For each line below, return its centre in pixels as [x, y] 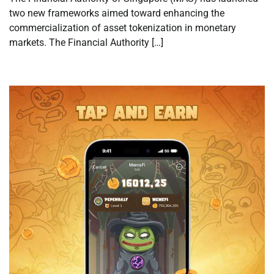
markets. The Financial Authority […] [86, 43]
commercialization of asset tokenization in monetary [123, 28]
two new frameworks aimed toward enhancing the [117, 13]
